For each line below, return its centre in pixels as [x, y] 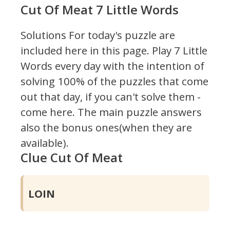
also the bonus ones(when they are [106, 127]
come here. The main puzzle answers [111, 112]
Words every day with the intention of [112, 65]
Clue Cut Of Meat [72, 157]
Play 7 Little [178, 50]
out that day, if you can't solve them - [111, 96]
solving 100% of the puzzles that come [114, 81]
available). [45, 142]
